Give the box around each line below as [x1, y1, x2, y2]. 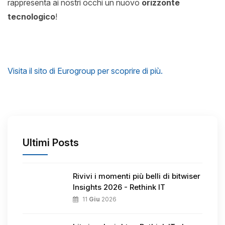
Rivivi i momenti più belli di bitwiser [73, 171, 200, 181]
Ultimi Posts [23, 136, 79, 149]
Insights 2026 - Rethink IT [73, 182, 165, 192]
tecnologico [8, 11, 55, 22]
